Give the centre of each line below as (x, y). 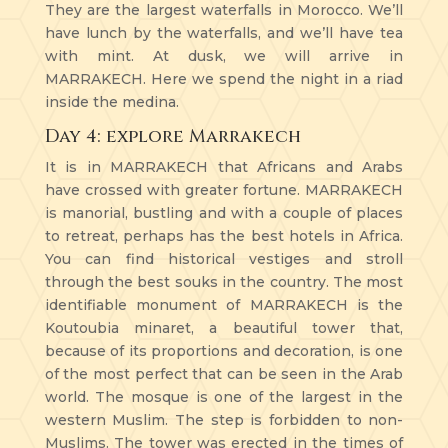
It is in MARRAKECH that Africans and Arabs (224, 166)
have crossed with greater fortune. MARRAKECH (224, 189)
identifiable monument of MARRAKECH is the (224, 304)
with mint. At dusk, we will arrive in (224, 55)
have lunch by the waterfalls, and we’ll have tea (224, 32)
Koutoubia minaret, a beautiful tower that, (224, 327)
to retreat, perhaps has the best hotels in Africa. (224, 235)
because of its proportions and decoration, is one (224, 350)
